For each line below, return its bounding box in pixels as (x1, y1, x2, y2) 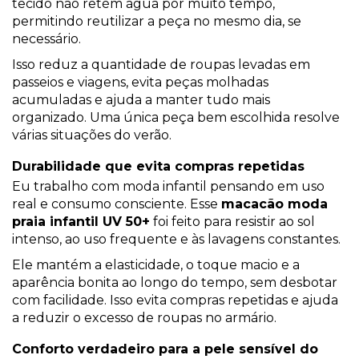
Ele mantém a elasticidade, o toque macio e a (12, 257, 300, 273)
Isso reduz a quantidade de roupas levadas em (12, 57, 310, 73)
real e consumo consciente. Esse (12, 196, 221, 212)
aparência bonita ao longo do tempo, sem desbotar (12, 275, 337, 291)
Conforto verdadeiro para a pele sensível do (12, 341, 318, 357)
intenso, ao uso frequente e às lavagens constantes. (12, 232, 341, 248)
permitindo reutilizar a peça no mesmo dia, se (12, 14, 301, 30)
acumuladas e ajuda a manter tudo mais (12, 92, 270, 108)
